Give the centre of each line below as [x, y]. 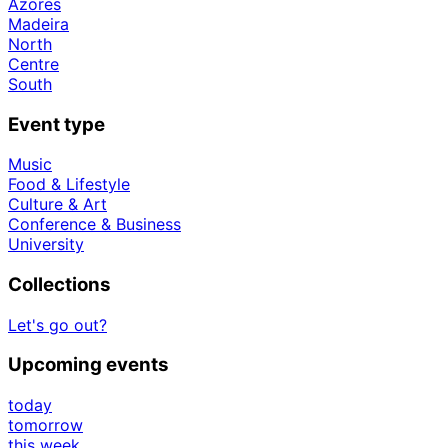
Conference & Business [94, 224]
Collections [59, 285]
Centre [33, 63]
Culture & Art [57, 204]
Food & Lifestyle [69, 184]
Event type [56, 124]
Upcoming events [88, 365]
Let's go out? [57, 324]
